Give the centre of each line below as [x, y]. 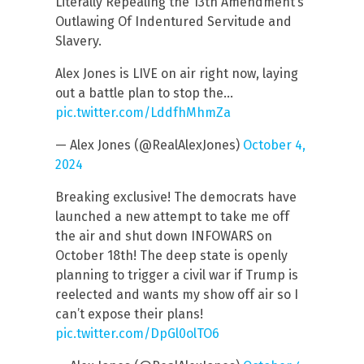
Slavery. [78, 41]
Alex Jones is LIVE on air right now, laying [177, 73]
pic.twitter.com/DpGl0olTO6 [137, 333]
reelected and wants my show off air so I [177, 294]
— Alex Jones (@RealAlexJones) [149, 145]
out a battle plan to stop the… [144, 93]
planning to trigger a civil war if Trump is [177, 275]
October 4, [274, 145]
